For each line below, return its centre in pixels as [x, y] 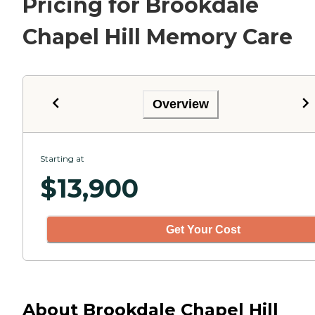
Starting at [62, 159]
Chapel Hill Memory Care [157, 37]
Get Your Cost [203, 229]
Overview [181, 104]
